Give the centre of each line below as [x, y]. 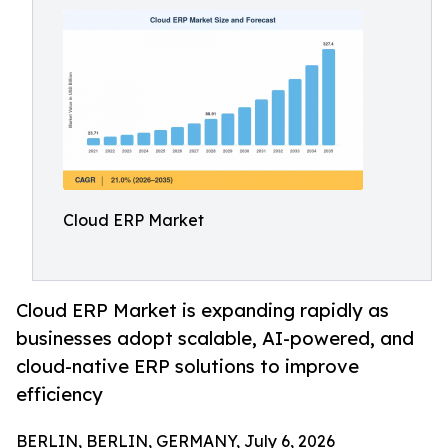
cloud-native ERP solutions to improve [187, 366]
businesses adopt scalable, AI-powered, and [215, 338]
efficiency [59, 394]
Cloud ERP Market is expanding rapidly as [202, 310]
